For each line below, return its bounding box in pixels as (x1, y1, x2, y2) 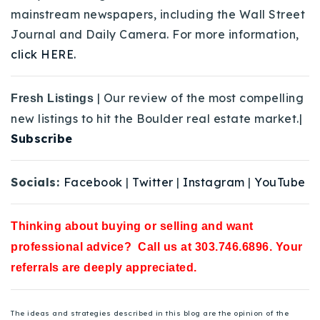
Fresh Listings (11, 92, 97, 105)
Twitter (132, 175, 174, 190)
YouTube (254, 175, 306, 190)
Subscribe (11, 131, 73, 146)
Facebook (63, 175, 123, 190)
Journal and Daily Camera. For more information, (11, 27, 299, 42)
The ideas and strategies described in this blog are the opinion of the (11, 309, 289, 319)
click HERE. (11, 47, 76, 62)
